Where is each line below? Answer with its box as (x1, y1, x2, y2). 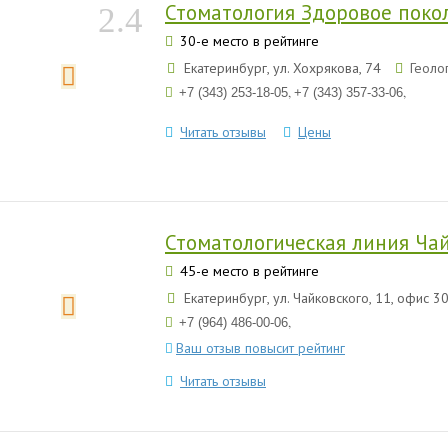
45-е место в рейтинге (176, 262, 319, 280)
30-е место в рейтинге (176, 32, 319, 50)
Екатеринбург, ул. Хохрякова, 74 (180, 59, 385, 77)
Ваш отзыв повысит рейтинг (176, 339, 345, 357)
